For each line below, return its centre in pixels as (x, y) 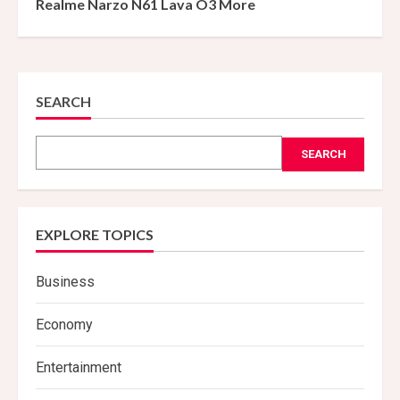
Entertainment (79, 367)
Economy (64, 324)
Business (65, 281)
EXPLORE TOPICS (95, 234)
